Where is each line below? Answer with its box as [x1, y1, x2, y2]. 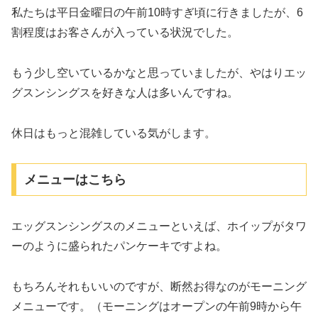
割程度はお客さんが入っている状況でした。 [11, 26, 238, 39]
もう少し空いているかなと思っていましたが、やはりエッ [11, 66, 307, 79]
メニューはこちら [23, 172, 126, 187]
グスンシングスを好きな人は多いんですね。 [11, 86, 238, 99]
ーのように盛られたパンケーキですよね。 [11, 240, 227, 253]
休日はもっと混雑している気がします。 [11, 126, 216, 139]
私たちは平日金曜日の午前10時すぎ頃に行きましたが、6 [11, 6, 303, 19]
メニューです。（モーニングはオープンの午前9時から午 [11, 300, 302, 312]
